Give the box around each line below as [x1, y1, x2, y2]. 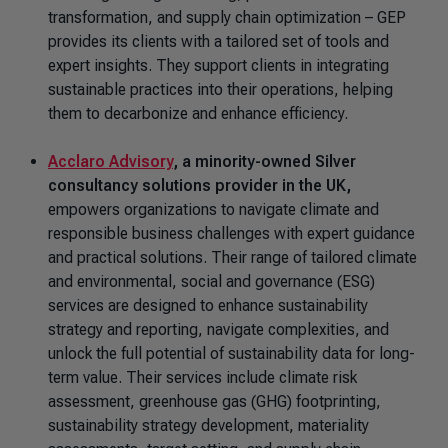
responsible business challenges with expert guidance [48, 224, 415, 243]
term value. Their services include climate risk [48, 368, 357, 387]
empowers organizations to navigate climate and [48, 200, 379, 219]
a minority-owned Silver [182, 152, 356, 171]
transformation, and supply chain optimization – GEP [48, 8, 406, 27]
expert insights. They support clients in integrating [48, 56, 389, 75]
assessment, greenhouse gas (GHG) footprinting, [48, 392, 381, 411]
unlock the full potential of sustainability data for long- [48, 344, 415, 363]
